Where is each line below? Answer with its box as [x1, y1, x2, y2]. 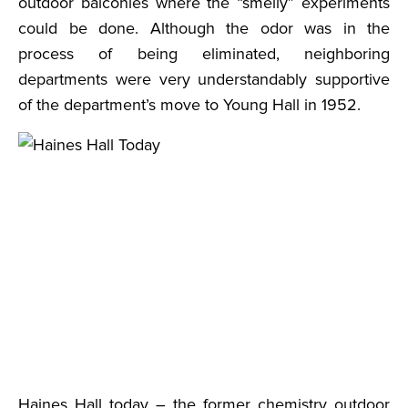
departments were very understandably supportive [18, 69, 390, 89]
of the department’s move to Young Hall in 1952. [18, 95, 370, 115]
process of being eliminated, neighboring [18, 44, 390, 64]
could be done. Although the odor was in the [18, 18, 390, 38]
